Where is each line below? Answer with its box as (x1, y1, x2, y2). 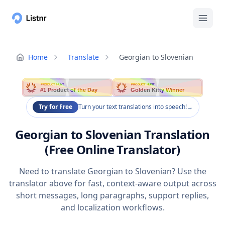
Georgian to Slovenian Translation (15, 126, 210, 143)
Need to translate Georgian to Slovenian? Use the (19, 166, 206, 177)
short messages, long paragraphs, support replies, (16, 190, 209, 201)
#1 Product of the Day (40, 87, 98, 93)
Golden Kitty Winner (131, 87, 185, 93)
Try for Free (38, 102, 72, 111)
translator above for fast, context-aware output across (9, 178, 216, 189)
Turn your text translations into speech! (78, 102, 187, 111)
